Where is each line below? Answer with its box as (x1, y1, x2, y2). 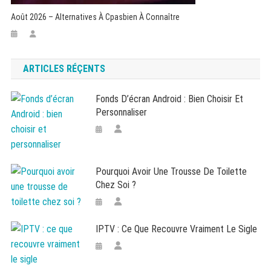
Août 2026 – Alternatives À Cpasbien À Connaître (11, 12, 180, 22)
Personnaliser (96, 106, 148, 118)
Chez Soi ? (96, 179, 137, 191)
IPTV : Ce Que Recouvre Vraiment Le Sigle (96, 223, 258, 235)
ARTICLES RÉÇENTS (22, 63, 105, 74)
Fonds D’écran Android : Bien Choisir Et (96, 93, 244, 105)
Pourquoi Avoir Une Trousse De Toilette (96, 166, 247, 177)
